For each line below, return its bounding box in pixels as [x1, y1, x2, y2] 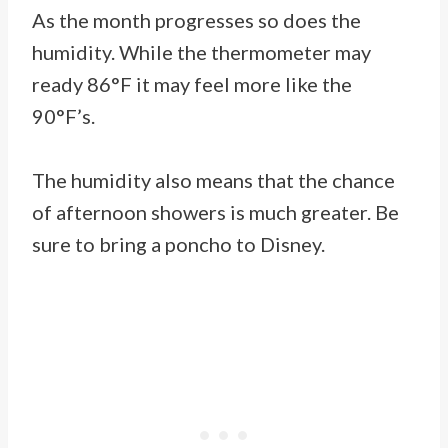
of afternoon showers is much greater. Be [32, 200, 399, 225]
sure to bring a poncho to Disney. [32, 232, 325, 257]
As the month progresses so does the [32, 8, 361, 33]
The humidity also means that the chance [32, 168, 395, 193]
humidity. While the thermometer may [32, 40, 371, 65]
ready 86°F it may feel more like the [32, 72, 352, 97]
